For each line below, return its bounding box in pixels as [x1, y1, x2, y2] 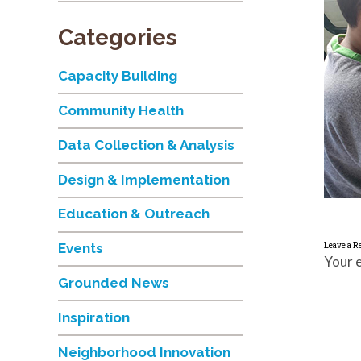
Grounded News [58, 275, 169, 292]
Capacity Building [58, 68, 177, 85]
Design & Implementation [58, 172, 230, 189]
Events [58, 240, 103, 257]
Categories [58, 23, 177, 51]
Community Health [58, 102, 184, 119]
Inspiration [58, 309, 130, 326]
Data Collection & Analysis [58, 137, 234, 154]
